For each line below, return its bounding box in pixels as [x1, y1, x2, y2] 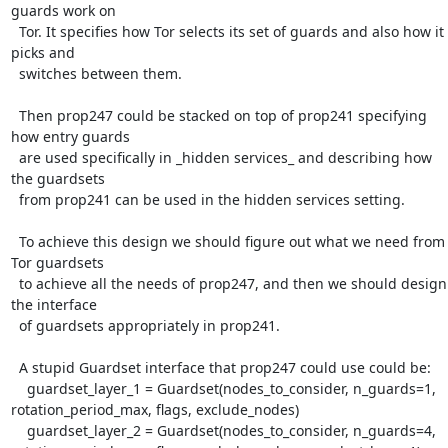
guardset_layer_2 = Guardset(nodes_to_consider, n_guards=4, [10, 421, 27, 440]
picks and [10, 43, 75, 62]
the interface [10, 295, 97, 314]
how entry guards [10, 127, 130, 146]
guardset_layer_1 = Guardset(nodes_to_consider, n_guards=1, [10, 379, 27, 398]
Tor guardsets [10, 253, 104, 272]
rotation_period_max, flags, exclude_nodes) [10, 400, 299, 419]
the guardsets [10, 169, 105, 188]
